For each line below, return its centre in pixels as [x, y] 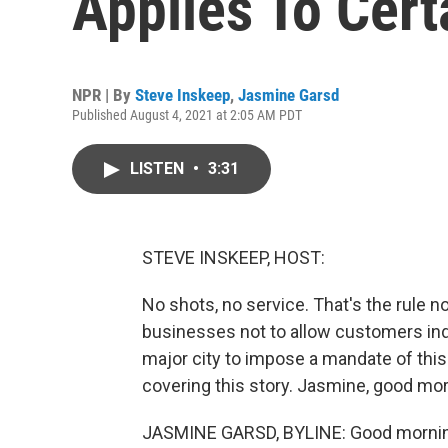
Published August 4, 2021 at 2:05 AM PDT [187, 115]
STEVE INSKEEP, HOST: [233, 257]
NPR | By [103, 95]
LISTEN [159, 168]
